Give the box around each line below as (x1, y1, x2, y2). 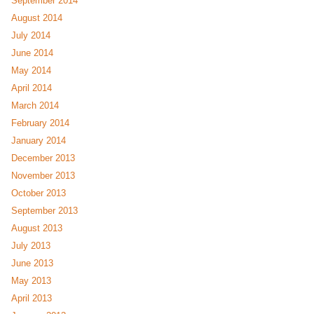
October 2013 (11, 188, 66, 199)
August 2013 (11, 223, 62, 234)
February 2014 (11, 118, 69, 129)
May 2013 (11, 275, 51, 287)
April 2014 (11, 83, 52, 94)
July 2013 (11, 240, 50, 252)
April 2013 (11, 293, 52, 304)
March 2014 (11, 100, 59, 111)
